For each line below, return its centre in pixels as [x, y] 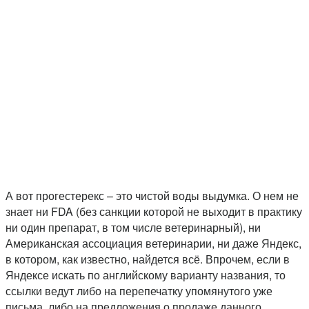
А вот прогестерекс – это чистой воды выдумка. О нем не [152, 196]
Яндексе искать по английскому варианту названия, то [146, 275]
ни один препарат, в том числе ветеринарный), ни [133, 228]
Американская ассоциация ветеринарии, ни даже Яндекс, [153, 243]
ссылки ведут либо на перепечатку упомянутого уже [139, 291]
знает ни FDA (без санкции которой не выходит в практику [154, 212]
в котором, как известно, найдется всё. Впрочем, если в [148, 259]
